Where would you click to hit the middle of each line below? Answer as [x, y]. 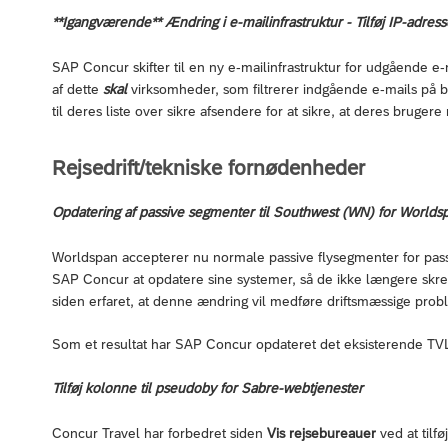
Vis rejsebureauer [321, 432]
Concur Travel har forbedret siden [159, 432]
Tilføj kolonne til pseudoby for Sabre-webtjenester [207, 387]
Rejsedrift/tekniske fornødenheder [208, 167]
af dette [77, 88]
